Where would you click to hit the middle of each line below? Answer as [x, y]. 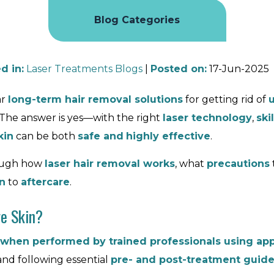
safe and [101, 136]
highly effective [168, 136]
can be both [46, 136]
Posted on [177, 69]
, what [191, 164]
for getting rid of [226, 99]
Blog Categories [137, 20]
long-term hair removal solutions [95, 99]
